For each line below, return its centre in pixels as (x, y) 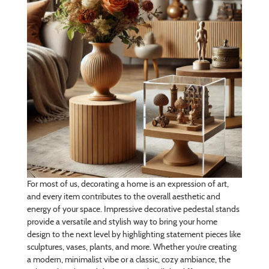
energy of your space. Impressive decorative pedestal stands (133, 209)
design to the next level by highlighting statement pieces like (134, 234)
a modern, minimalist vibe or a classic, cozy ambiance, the (128, 259)
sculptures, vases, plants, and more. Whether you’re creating (131, 246)
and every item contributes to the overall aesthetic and (123, 196)
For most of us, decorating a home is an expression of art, (128, 183)
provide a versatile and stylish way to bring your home (122, 221)
